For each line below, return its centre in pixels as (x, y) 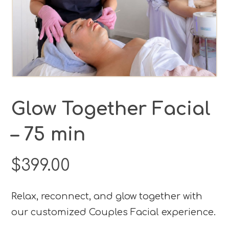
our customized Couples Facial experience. (114, 212)
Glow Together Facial (111, 109)
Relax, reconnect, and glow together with (107, 196)
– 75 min (49, 134)
